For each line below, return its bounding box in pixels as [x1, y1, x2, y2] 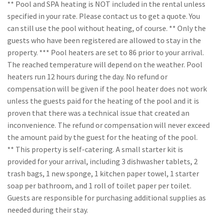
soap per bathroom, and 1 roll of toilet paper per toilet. [7, 181, 191, 190]
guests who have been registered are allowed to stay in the [7, 35, 201, 45]
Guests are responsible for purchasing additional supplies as [7, 193, 206, 202]
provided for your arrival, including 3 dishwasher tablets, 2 [7, 156, 198, 166]
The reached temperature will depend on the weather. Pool [7, 60, 202, 69]
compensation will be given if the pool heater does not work [7, 84, 207, 93]
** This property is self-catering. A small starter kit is [7, 144, 183, 154]
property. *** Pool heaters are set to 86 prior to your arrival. [7, 47, 204, 57]
